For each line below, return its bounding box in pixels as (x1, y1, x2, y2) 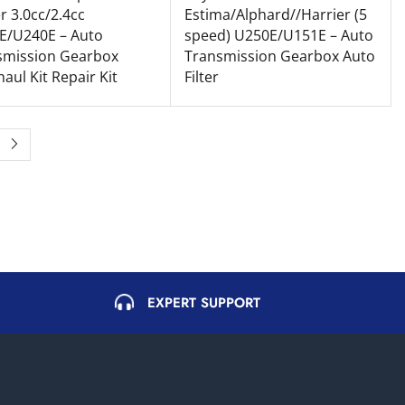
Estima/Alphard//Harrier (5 (184, 4, 367, 24)
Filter (184, 66, 219, 87)
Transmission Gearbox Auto (184, 45, 375, 66)
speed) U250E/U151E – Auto (184, 24, 373, 45)
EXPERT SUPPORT (147, 292, 260, 313)
